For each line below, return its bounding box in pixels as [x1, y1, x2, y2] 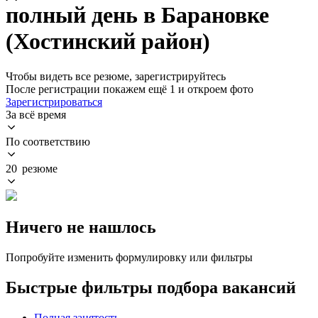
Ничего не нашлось [6, 217, 156, 236]
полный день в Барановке [6, 2, 269, 28]
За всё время [6, 108, 66, 121]
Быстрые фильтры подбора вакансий [6, 278, 296, 297]
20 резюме [6, 162, 57, 175]
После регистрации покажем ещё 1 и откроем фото [6, 82, 253, 95]
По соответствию [6, 135, 90, 148]
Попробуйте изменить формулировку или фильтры [6, 251, 253, 263]
